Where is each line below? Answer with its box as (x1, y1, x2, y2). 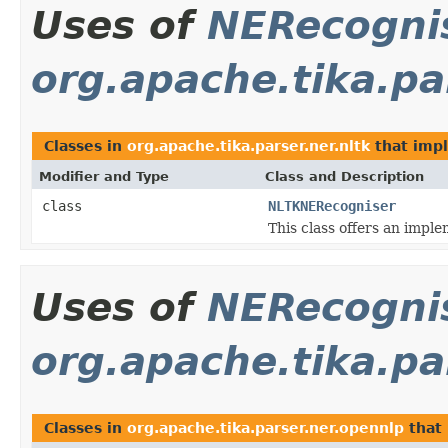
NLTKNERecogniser (268, 197, 396, 214)
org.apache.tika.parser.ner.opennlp (127, 419, 404, 436)
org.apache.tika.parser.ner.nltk (127, 137, 370, 154)
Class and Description (265, 168, 424, 184)
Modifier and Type (39, 168, 169, 184)
